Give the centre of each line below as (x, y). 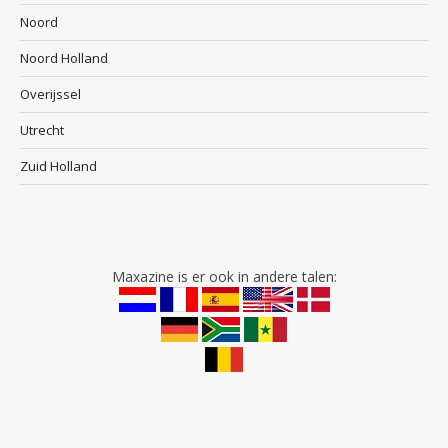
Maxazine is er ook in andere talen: (224, 277)
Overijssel (50, 94)
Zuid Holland (58, 166)
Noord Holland (64, 58)
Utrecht (42, 130)
